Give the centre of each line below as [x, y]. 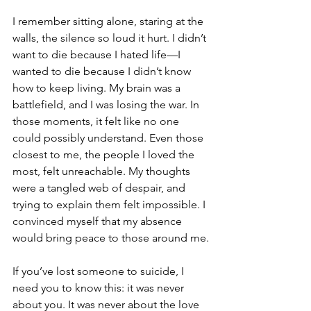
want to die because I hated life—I [98, 54]
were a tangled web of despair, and [100, 187]
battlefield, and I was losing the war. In [107, 104]
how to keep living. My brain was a [98, 87]
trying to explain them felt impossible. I [110, 204]
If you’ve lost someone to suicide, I [100, 271]
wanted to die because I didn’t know [103, 71]
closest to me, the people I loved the [105, 154]
